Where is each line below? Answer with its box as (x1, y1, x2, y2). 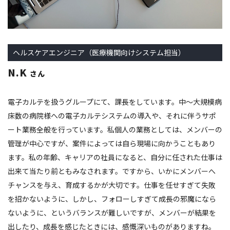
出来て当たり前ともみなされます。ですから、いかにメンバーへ (8, 165, 216, 176)
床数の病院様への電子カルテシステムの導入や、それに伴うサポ (8, 110, 216, 121)
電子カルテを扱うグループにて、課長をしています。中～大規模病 (8, 96, 222, 107)
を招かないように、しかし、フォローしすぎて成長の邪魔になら (8, 193, 216, 204)
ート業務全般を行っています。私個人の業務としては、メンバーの (8, 124, 222, 135)
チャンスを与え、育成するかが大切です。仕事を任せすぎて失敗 (8, 179, 216, 190)
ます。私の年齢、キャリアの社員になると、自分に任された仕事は (8, 151, 222, 162)
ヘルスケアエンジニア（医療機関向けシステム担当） (13, 47, 185, 57)
